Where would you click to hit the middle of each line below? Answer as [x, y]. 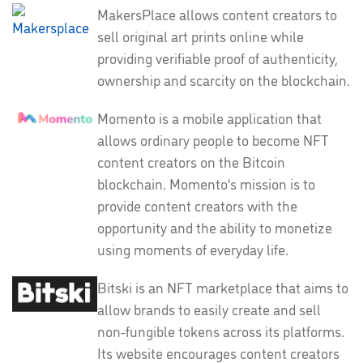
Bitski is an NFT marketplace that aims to [223, 287]
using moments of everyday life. [193, 249]
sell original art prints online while [201, 36]
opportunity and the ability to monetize [215, 227]
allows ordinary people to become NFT [213, 139]
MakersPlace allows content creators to [217, 14]
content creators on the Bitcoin [191, 161]
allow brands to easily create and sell [209, 309]
